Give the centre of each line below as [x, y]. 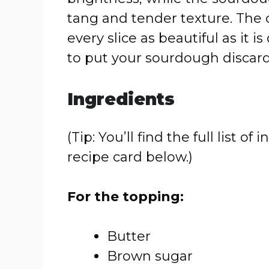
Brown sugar [150, 256]
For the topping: [125, 197]
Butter [129, 236]
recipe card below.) [130, 157]
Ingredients [121, 99]
